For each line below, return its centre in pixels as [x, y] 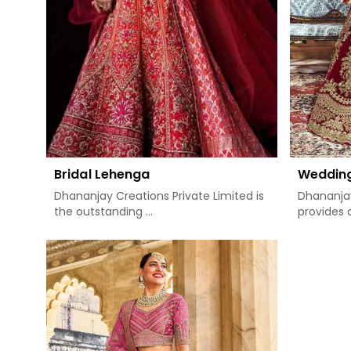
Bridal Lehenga [102, 175]
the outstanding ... [103, 212]
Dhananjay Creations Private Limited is [159, 196]
